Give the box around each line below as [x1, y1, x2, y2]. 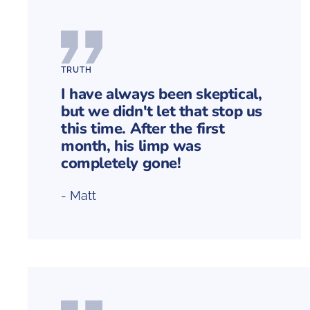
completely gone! [61, 153, 185, 174]
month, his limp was [61, 136, 201, 157]
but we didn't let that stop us [61, 101, 263, 122]
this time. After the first [61, 118, 225, 140]
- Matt [61, 188, 96, 203]
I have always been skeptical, [61, 84, 262, 105]
